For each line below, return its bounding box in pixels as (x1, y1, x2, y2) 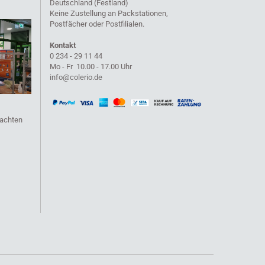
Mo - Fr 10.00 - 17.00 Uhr (49, 62, 132, 71)
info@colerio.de (49, 73, 102, 82)
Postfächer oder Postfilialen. (49, 20, 144, 28)
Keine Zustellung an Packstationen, (49, 9, 168, 18)
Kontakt (49, 41, 76, 50)
